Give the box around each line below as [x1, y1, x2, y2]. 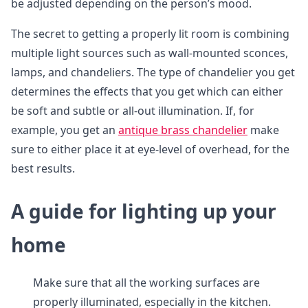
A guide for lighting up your [11, 198, 276, 225]
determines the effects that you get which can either [11, 84, 283, 100]
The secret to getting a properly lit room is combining [11, 26, 289, 42]
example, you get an [11, 122, 118, 138]
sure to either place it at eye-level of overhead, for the [11, 142, 289, 157]
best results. [11, 161, 75, 177]
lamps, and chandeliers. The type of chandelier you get [11, 65, 295, 80]
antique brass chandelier [118, 122, 247, 138]
